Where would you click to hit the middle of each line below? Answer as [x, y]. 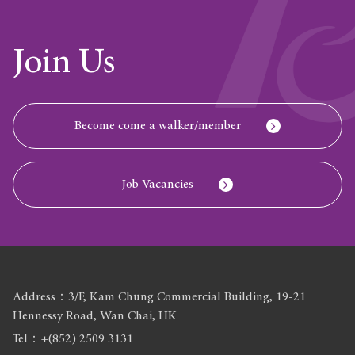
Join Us [64, 63]
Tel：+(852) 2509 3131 [73, 339]
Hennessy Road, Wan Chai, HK [95, 316]
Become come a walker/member [158, 126]
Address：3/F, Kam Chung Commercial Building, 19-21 [160, 297]
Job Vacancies [158, 184]
